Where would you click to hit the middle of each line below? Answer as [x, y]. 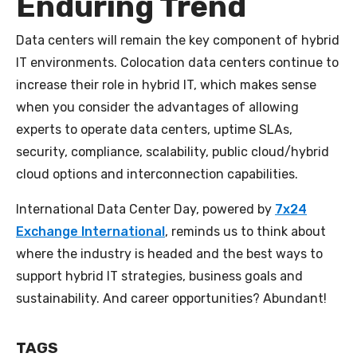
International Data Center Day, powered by [145, 209]
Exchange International [90, 231]
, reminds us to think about [245, 231]
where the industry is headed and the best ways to [169, 253]
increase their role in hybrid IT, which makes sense [166, 84]
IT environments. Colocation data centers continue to [177, 62]
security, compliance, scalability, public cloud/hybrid [173, 151]
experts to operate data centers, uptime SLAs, [154, 129]
